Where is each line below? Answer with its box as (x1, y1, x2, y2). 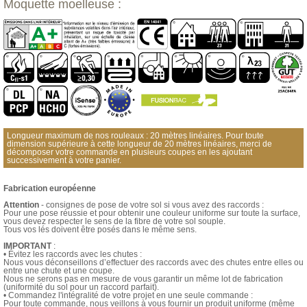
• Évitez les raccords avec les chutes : (3, 249, 142, 260)
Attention (3, 200, 39, 210)
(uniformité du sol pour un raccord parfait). (3, 282, 159, 293)
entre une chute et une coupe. (3, 266, 114, 276)
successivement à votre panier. (7, 156, 121, 166)
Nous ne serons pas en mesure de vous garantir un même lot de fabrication (3, 274, 283, 284)
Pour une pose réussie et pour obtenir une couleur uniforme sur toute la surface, (3, 208, 300, 219)
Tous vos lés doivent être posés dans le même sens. (3, 225, 197, 235)
